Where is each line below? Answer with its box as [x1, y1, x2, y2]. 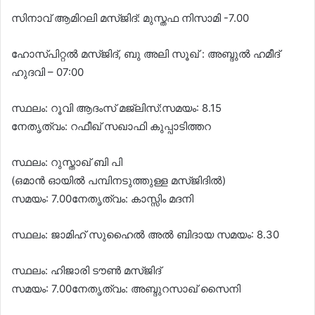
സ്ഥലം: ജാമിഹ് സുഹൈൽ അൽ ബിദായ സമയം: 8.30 [11, 227, 279, 241]
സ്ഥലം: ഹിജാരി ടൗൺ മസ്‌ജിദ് [11, 263, 161, 277]
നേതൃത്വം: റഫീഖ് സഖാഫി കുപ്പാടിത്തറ [11, 119, 211, 133]
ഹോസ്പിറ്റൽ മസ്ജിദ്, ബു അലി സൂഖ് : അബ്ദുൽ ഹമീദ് [11, 46, 280, 60]
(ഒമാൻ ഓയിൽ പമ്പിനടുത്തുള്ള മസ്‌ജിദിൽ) [11, 173, 226, 187]
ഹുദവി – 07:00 [11, 65, 84, 79]
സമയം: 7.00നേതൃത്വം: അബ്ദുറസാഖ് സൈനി [11, 281, 240, 295]
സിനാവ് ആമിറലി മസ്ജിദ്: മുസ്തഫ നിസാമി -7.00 [11, 11, 249, 25]
